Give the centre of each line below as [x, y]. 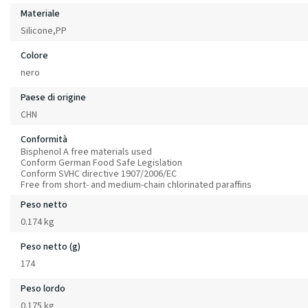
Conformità [44, 139]
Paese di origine [53, 97]
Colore [34, 55]
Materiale [40, 13]
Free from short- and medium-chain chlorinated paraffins [136, 185]
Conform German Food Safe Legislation [101, 163]
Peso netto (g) [51, 246]
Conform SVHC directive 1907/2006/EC [99, 174]
